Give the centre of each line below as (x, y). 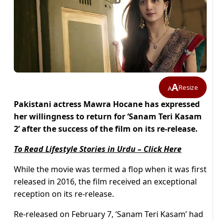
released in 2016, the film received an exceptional (105, 182)
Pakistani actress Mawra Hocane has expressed (107, 104)
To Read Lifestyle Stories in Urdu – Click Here (98, 149)
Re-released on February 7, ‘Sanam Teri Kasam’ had (109, 214)
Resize (188, 87)
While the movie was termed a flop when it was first (110, 169)
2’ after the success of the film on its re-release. (106, 129)
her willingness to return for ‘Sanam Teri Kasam (108, 117)
